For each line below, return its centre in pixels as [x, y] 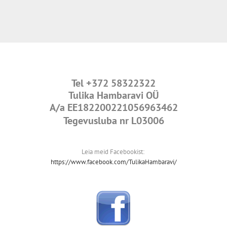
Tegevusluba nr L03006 [113, 121]
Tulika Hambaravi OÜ [113, 96]
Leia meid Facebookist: [113, 152]
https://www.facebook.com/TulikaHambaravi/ [113, 162]
